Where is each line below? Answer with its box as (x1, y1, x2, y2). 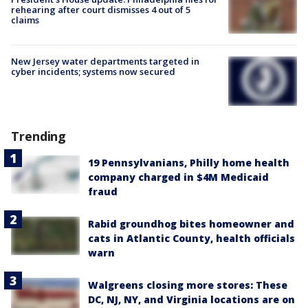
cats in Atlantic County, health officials (88, 231, 295, 245)
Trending (11, 127, 67, 144)
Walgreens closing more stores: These (88, 278, 287, 291)
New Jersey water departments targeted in (11, 54, 199, 67)
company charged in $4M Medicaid (88, 170, 269, 184)
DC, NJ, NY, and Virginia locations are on (88, 292, 295, 306)
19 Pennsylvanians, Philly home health (88, 155, 289, 169)
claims (11, 14, 39, 27)
